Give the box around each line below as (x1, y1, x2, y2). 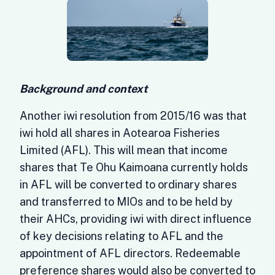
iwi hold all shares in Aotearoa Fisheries (20, 126, 220, 139)
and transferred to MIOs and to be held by (20, 195, 233, 208)
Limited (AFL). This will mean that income (20, 144, 228, 157)
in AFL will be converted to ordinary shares (20, 178, 237, 191)
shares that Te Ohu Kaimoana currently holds (20, 161, 248, 174)
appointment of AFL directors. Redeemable (20, 247, 241, 260)
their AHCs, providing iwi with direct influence (20, 212, 252, 225)
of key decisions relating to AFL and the (20, 230, 223, 242)
